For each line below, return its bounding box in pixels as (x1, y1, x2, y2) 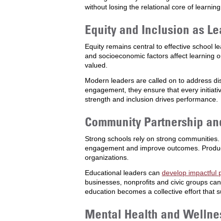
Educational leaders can (85, 169, 162, 177)
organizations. (85, 153, 129, 161)
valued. (85, 61, 108, 69)
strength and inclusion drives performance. (85, 95, 218, 103)
